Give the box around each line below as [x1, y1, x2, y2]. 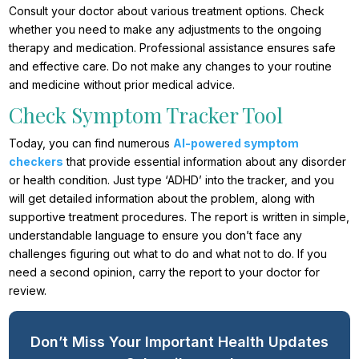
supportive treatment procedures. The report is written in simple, [9, 210, 350, 224]
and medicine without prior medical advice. [9, 78, 236, 92]
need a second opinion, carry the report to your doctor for [9, 265, 321, 280]
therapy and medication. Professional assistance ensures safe [9, 41, 337, 55]
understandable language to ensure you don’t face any [9, 228, 303, 243]
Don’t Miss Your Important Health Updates [30, 333, 329, 351]
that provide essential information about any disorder [63, 155, 347, 169]
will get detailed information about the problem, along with [9, 192, 316, 206]
